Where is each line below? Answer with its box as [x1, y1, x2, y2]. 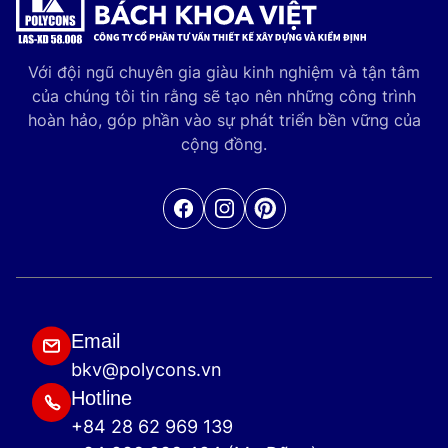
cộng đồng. [181, 134, 267, 155]
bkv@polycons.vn [71, 359, 222, 381]
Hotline [71, 387, 132, 410]
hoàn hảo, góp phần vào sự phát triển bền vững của [27, 110, 421, 131]
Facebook [170, 197, 244, 220]
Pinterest [252, 197, 322, 220]
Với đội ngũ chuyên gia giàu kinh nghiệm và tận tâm [28, 62, 420, 83]
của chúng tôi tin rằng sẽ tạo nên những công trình [32, 86, 416, 107]
